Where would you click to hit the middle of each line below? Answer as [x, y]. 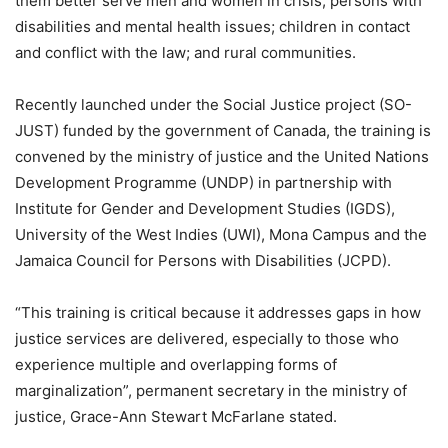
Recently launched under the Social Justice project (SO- [213, 104]
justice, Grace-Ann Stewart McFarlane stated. [176, 416]
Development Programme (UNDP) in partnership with [203, 182]
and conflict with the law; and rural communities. [185, 52]
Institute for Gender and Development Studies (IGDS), [205, 208]
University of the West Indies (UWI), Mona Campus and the [221, 234]
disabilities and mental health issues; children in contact [212, 26]
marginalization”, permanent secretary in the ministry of [211, 390]
